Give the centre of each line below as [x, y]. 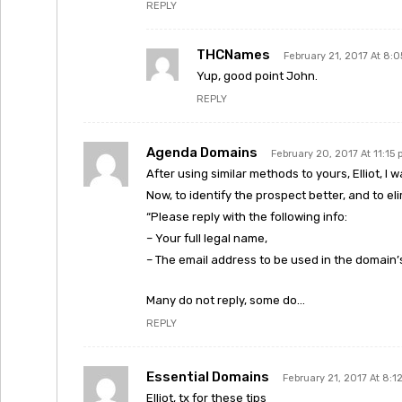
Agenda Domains [202, 153]
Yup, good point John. [257, 76]
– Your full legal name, [207, 238]
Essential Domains [208, 377]
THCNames [233, 55]
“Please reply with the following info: [247, 217]
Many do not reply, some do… [226, 300]
